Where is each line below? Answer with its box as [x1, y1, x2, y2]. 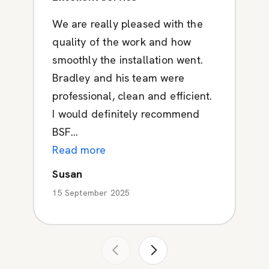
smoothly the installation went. [52, 52, 203, 67]
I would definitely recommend [52, 106, 200, 121]
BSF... [52, 124, 79, 139]
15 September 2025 [52, 187, 130, 198]
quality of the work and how [52, 34, 192, 49]
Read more [52, 142, 106, 157]
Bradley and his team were [52, 70, 184, 85]
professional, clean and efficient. [52, 88, 213, 103]
